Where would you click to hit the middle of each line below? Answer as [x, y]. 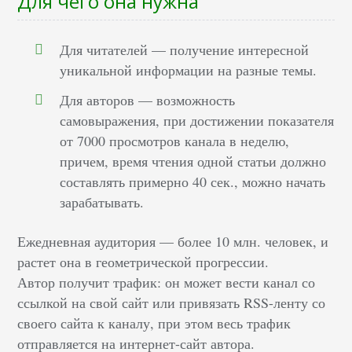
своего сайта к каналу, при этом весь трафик [154, 323]
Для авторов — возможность [148, 100]
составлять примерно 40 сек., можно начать [193, 182]
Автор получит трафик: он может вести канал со [167, 282]
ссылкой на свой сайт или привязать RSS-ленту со [172, 303]
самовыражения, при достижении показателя [197, 121]
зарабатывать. [102, 202]
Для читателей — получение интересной [185, 50]
